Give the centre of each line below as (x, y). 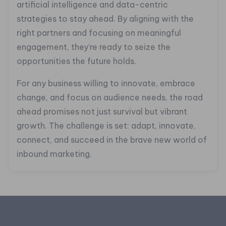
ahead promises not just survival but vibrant (102, 112)
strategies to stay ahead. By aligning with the (105, 19)
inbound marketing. (54, 154)
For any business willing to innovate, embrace (106, 83)
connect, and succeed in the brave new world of (112, 140)
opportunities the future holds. (76, 61)
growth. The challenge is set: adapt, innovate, (106, 126)
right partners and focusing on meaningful (99, 33)
